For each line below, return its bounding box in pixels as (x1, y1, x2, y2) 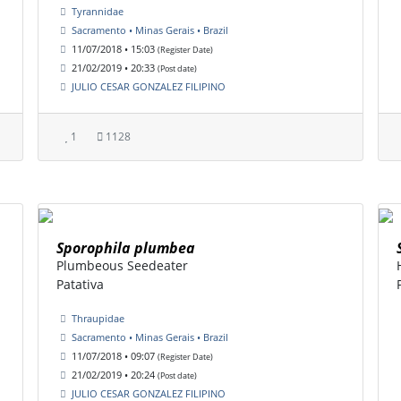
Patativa (56, 276, 104, 294)
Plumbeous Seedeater (56, 257, 188, 275)
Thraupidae (72, 311, 124, 326)
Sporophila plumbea (56, 238, 195, 259)
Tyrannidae (72, 4, 124, 19)
